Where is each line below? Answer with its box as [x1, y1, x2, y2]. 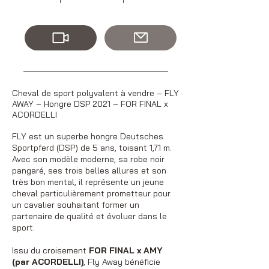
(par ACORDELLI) [12, 256, 83, 267]
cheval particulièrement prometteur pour [12, 187, 171, 199]
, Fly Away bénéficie [83, 256, 160, 267]
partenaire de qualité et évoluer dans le [12, 210, 167, 222]
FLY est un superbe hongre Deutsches [12, 130, 163, 142]
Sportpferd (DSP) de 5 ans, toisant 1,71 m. [12, 142, 172, 153]
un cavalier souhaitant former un [12, 199, 139, 210]
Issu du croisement [12, 244, 89, 256]
